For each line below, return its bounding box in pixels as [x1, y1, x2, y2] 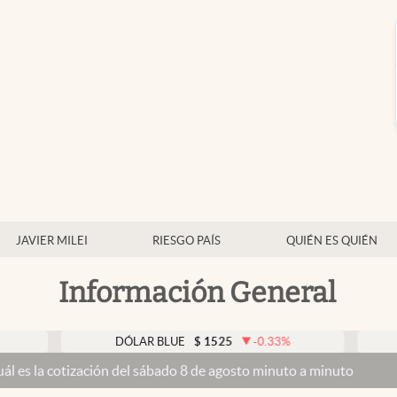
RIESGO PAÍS [152, 234, 221, 247]
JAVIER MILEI [15, 234, 88, 247]
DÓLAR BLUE [59, 335, 130, 348]
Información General [58, 275, 336, 309]
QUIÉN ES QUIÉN [285, 234, 378, 247]
